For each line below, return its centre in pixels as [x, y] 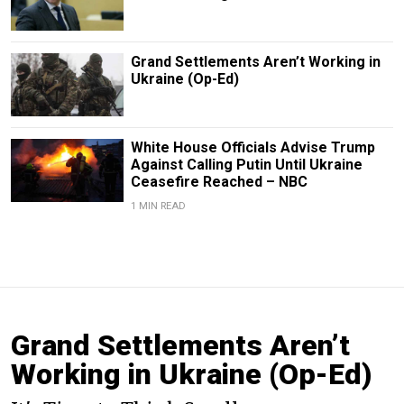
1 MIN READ [158, 206]
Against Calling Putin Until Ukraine [246, 164]
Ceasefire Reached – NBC [219, 181]
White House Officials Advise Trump [252, 147]
